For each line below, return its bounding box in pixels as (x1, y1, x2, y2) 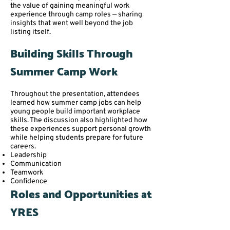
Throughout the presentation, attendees (10, 89, 140, 99)
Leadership (10, 150, 47, 160)
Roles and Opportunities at (10, 185, 152, 204)
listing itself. (10, 27, 51, 36)
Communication (10, 159, 62, 168)
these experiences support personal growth (10, 124, 151, 133)
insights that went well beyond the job (10, 18, 133, 28)
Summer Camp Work (10, 63, 118, 81)
